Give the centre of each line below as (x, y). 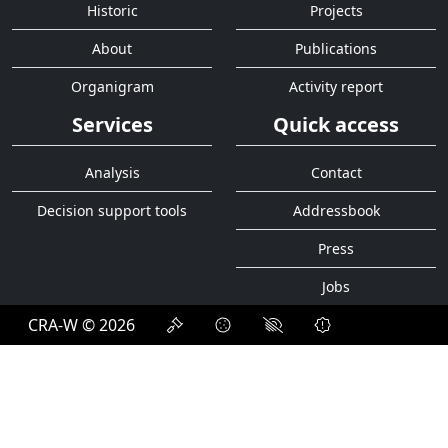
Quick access (336, 124)
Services (112, 124)
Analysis (112, 172)
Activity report (336, 86)
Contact (336, 172)
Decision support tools (112, 210)
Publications (336, 48)
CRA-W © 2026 (81, 324)
